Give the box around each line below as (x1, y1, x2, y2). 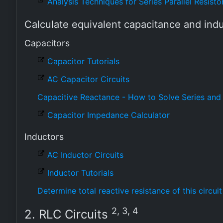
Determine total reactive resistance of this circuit (37, 186, 222, 196)
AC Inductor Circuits (47, 150, 123, 160)
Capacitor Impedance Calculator (47, 110, 170, 120)
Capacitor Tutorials (47, 56, 119, 66)
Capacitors (24, 38, 70, 48)
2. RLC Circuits (24, 207, 111, 222)
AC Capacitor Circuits (47, 74, 129, 84)
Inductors (24, 131, 64, 142)
